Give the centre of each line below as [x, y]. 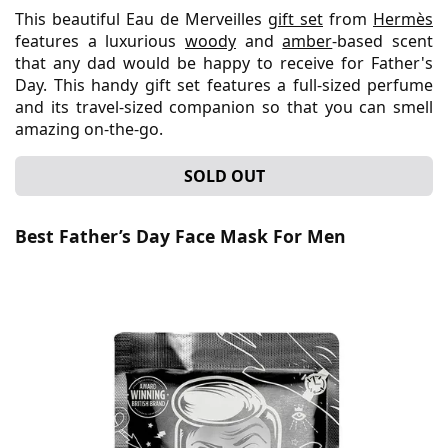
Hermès [403, 18]
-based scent [383, 40]
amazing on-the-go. [89, 128]
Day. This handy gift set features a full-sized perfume [224, 84]
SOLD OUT [224, 175]
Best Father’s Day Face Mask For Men [180, 235]
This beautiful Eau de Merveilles [141, 18]
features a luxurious [100, 40]
